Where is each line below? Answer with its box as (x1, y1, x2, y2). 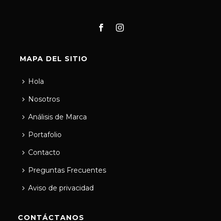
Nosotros (28, 94, 60, 104)
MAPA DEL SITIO (20, 54, 88, 63)
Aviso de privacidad (28, 183, 94, 192)
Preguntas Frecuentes (28, 165, 107, 175)
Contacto (28, 147, 61, 157)
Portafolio (28, 130, 62, 139)
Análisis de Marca (28, 112, 87, 121)
